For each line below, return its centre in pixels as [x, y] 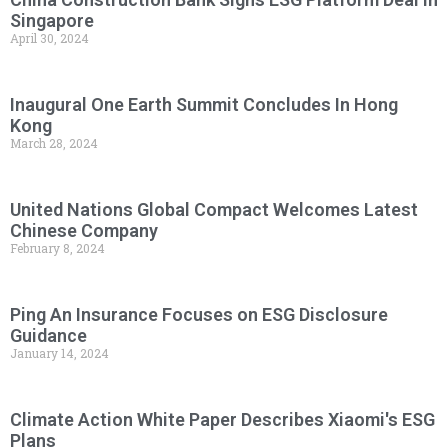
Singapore [52, 21]
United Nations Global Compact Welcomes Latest [214, 210]
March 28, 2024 [54, 143]
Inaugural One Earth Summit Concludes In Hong [204, 105]
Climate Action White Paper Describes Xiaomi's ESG [222, 420]
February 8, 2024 [57, 248]
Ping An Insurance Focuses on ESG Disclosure [199, 315]
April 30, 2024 [49, 38]
